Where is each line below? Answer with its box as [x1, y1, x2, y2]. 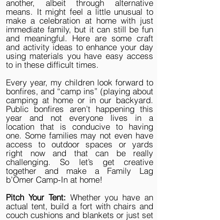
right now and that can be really [6, 148, 153, 158]
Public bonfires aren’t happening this [6, 104, 153, 114]
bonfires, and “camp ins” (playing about [6, 86, 153, 96]
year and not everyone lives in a [6, 112, 153, 123]
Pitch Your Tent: [6, 192, 66, 202]
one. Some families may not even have [6, 130, 153, 140]
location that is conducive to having [6, 121, 153, 132]
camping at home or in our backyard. [6, 95, 153, 105]
